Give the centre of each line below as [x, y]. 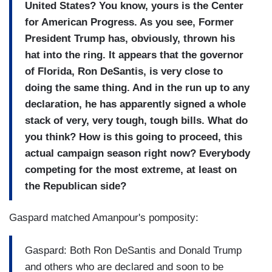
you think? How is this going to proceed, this [134, 137]
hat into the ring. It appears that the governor [134, 55]
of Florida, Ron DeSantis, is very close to [124, 71]
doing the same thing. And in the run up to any [137, 87]
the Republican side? [76, 186]
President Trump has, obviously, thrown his [130, 38]
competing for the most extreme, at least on [131, 169]
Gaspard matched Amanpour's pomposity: [104, 218]
